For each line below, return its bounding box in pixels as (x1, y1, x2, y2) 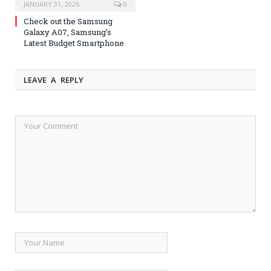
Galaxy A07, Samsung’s (24, 26, 111, 38)
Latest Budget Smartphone (24, 37, 124, 48)
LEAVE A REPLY (24, 74, 83, 85)
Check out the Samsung (24, 15, 113, 27)
